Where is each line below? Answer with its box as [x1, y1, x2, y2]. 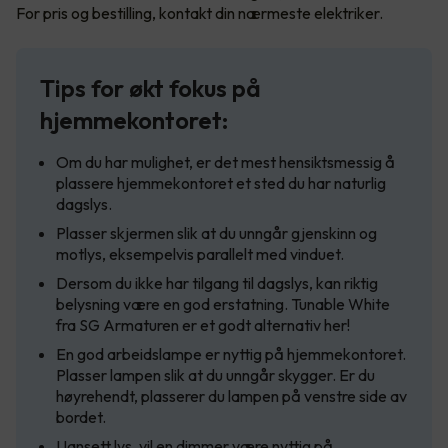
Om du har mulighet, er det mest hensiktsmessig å [56, 151, 395, 172]
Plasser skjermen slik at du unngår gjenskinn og [56, 222, 377, 243]
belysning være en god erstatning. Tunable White [56, 293, 390, 314]
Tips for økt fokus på [40, 72, 261, 103]
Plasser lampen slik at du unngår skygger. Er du [56, 364, 375, 385]
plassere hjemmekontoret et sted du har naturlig [56, 172, 386, 193]
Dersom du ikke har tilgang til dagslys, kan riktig [56, 272, 378, 293]
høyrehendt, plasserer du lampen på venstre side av [56, 385, 407, 406]
